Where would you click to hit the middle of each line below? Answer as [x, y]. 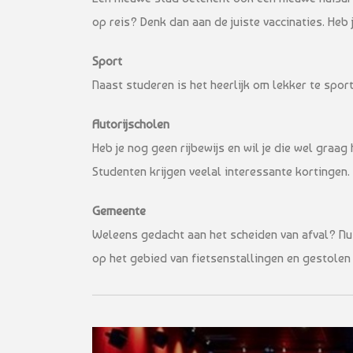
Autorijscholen [131, 124]
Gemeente [119, 210]
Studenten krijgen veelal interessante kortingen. [221, 171]
